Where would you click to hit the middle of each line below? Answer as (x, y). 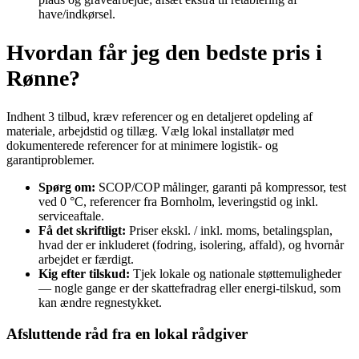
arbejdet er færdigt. (86, 260)
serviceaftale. (71, 216)
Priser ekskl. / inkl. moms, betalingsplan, (229, 231)
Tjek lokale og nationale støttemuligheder (236, 274)
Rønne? (43, 78)
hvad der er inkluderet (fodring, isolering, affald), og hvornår (191, 245)
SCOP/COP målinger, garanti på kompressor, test (221, 188)
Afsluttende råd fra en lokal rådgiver (127, 333)
